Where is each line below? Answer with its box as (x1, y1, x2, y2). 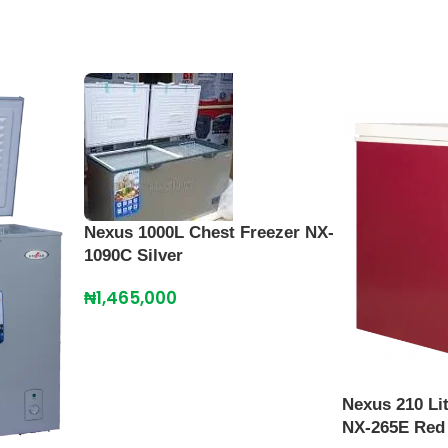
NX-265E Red (342, 417, 445, 437)
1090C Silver (84, 245, 183, 265)
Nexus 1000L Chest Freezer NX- (84, 222, 334, 242)
